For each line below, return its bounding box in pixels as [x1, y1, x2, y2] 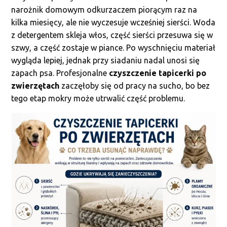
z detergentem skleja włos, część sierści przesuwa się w [11, 30, 213, 40]
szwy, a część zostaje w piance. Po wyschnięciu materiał [11, 43, 216, 52]
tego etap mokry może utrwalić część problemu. [11, 94, 185, 103]
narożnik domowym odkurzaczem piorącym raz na [11, 5, 198, 14]
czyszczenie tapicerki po [109, 68, 207, 78]
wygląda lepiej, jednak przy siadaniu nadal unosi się [11, 56, 200, 65]
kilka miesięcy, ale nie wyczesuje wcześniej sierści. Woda [11, 18, 216, 27]
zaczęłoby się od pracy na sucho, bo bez [59, 81, 210, 90]
